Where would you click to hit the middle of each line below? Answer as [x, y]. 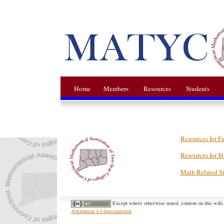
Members [116, 88]
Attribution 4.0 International [101, 211]
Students [197, 88]
